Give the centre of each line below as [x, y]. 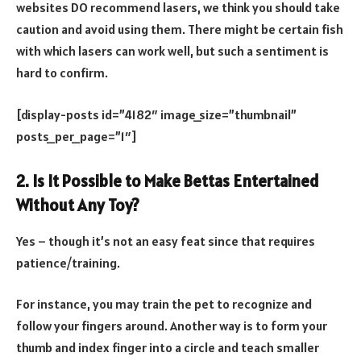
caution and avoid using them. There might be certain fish [180, 29]
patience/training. [69, 262]
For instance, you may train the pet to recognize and [164, 304]
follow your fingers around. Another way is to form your [172, 326]
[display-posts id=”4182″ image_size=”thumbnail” [156, 114]
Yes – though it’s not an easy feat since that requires [166, 241]
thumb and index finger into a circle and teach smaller [168, 348]
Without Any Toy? [78, 206]
